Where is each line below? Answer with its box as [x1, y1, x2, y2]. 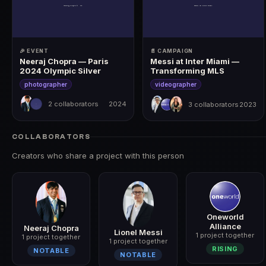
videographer [154, 80, 197, 88]
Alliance [209, 221, 241, 231]
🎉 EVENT [20, 47, 49, 54]
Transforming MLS [150, 65, 224, 75]
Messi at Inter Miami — [150, 56, 239, 66]
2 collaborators [48, 99, 99, 108]
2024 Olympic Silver [20, 65, 101, 75]
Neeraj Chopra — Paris [20, 56, 109, 66]
